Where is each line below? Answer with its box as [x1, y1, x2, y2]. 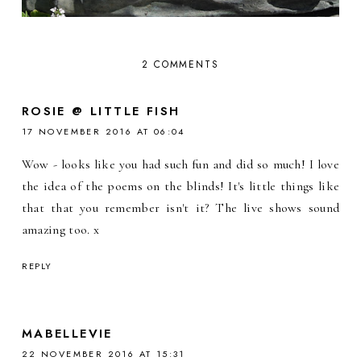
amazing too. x [21, 221, 100, 238]
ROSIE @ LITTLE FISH [21, 102, 180, 120]
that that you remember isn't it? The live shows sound [21, 199, 340, 216]
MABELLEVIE [21, 324, 113, 342]
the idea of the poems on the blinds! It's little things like [21, 177, 340, 194]
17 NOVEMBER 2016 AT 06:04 [21, 124, 185, 138]
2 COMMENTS [142, 56, 219, 72]
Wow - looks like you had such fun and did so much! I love [21, 156, 340, 172]
